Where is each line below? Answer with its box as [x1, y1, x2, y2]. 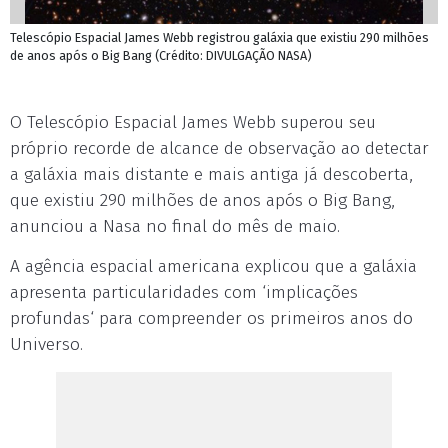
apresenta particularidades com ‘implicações [10, 282, 358, 303]
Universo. [10, 334, 83, 355]
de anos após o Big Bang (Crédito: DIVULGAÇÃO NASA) [10, 48, 312, 63]
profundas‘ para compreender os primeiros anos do [10, 308, 413, 329]
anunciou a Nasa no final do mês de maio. [10, 216, 340, 237]
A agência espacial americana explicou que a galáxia [10, 256, 417, 277]
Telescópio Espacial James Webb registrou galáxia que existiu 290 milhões [10, 30, 429, 45]
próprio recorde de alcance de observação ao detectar [10, 138, 429, 159]
